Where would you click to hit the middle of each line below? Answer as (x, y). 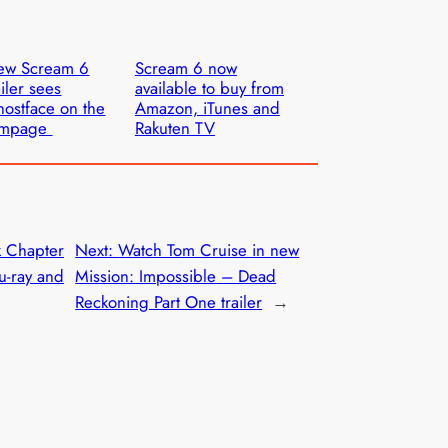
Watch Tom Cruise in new (209, 249)
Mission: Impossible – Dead (176, 275)
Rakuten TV (174, 128)
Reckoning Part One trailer (169, 301)
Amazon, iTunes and (207, 108)
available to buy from (209, 88)
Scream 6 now (185, 68)
